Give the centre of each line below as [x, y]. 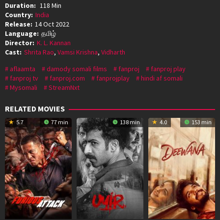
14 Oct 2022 [52, 24]
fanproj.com [67, 78]
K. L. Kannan [54, 42]
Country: [19, 14]
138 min [129, 122]
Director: [20, 42]
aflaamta [23, 69]
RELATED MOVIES [35, 108]
